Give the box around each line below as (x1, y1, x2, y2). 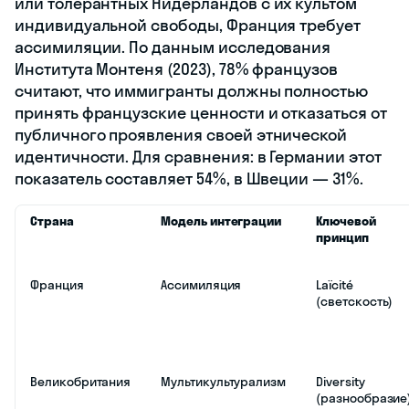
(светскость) (316, 293, 393, 310)
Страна (30, 213, 74, 230)
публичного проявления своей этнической (15, 124, 348, 146)
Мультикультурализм (161, 373, 287, 391)
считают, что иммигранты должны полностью (15, 80, 369, 102)
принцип (316, 229, 369, 246)
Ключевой (316, 213, 376, 230)
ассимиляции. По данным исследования (15, 37, 331, 58)
